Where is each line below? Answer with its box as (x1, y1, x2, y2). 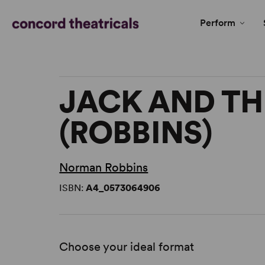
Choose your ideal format (59, 240, 195, 254)
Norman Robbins (59, 160, 148, 175)
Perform (200, 17, 235, 28)
